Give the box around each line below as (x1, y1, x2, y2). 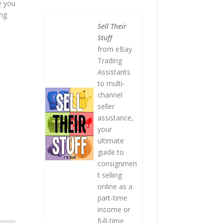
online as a (97, 182, 132, 192)
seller (97, 102, 114, 111)
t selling (97, 170, 122, 180)
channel (97, 90, 122, 100)
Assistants (97, 67, 130, 77)
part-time (97, 193, 127, 203)
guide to (97, 147, 124, 157)
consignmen (97, 159, 137, 169)
